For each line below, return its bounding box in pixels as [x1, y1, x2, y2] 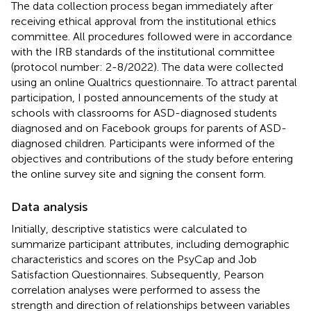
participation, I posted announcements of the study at [11, 90, 278, 104]
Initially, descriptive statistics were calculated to [11, 221, 247, 235]
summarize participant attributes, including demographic [11, 237, 289, 251]
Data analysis [11, 199, 87, 215]
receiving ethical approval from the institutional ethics [11, 14, 276, 28]
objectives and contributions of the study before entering [11, 151, 293, 165]
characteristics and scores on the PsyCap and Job [11, 252, 257, 266]
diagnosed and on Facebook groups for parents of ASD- [11, 121, 287, 135]
